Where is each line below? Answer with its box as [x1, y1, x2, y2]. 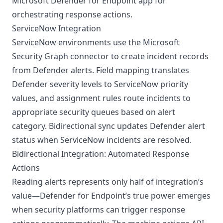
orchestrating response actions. [12, 9, 132, 20]
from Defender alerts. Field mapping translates [12, 65, 189, 76]
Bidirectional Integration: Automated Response [12, 148, 189, 159]
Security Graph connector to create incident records [12, 51, 209, 62]
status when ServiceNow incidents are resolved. [12, 134, 192, 145]
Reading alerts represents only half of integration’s [12, 176, 204, 187]
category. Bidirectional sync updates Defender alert [12, 120, 205, 131]
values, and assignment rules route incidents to [12, 93, 191, 104]
